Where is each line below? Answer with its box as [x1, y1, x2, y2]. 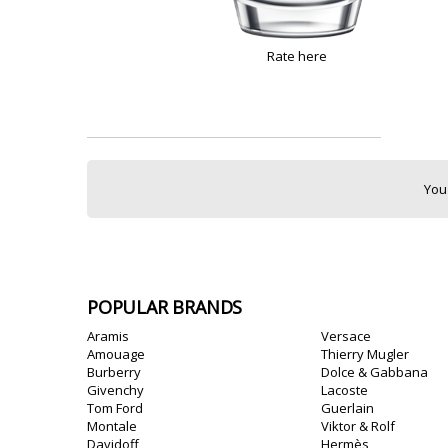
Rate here [266, 47, 327, 65]
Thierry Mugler [321, 345, 409, 363]
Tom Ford [87, 399, 143, 417]
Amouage [87, 345, 145, 363]
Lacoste [321, 381, 368, 399]
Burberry [87, 363, 141, 381]
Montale [87, 417, 137, 435]
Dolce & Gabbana [321, 363, 428, 381]
